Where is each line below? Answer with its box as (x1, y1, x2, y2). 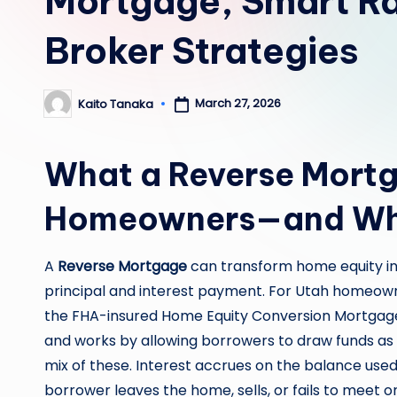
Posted (43, 100, 84, 118)
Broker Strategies (44, 28, 359, 74)
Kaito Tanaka (78, 95, 153, 113)
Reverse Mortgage (58, 256, 187, 276)
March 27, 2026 (194, 95, 281, 113)
